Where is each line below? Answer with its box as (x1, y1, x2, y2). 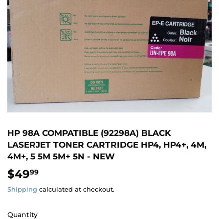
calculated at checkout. (37, 185, 114, 193)
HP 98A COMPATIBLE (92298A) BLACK (7, 128, 171, 138)
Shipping (7, 185, 37, 193)
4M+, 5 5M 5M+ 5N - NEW (7, 151, 115, 162)
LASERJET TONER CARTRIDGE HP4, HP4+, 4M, (7, 139, 206, 150)
